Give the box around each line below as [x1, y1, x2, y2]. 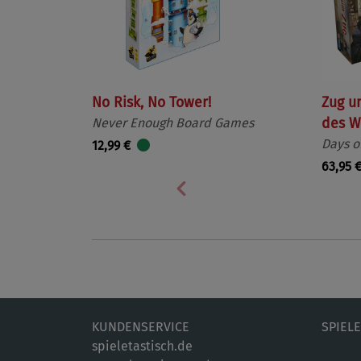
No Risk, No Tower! [92, 94, 211, 111]
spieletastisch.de [92, 338, 193, 354]
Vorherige [180, 189, 252, 210]
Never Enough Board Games [92, 115, 254, 131]
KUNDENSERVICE [92, 319, 189, 334]
